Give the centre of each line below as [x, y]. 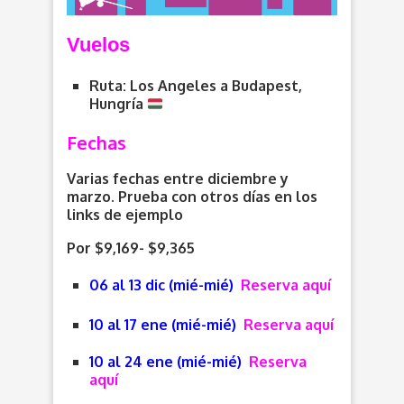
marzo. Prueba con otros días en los [192, 197]
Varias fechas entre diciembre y [178, 179]
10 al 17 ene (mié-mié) [165, 325]
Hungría [118, 104]
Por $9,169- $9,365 [131, 248]
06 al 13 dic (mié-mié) [163, 285]
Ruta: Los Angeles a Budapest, [196, 86]
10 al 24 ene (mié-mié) [167, 362]
